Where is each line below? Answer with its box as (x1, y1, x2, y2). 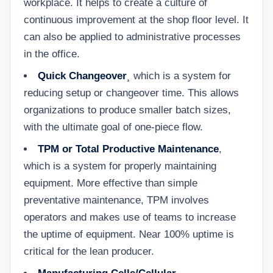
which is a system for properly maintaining (24, 160, 216, 172)
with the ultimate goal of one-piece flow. (24, 121, 203, 133)
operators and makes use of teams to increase (24, 211, 236, 223)
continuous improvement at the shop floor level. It (24, 14, 249, 26)
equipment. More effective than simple (24, 177, 197, 189)
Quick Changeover (38, 70, 127, 82)
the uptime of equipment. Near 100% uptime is (24, 229, 234, 240)
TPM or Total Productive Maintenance (38, 143, 219, 155)
